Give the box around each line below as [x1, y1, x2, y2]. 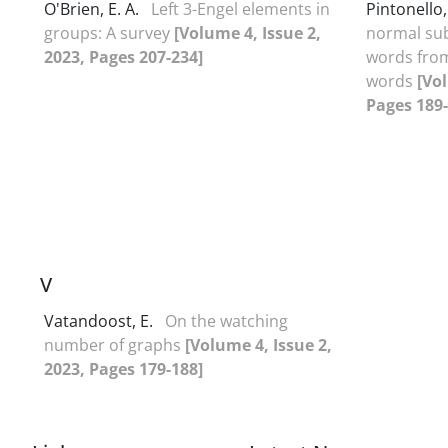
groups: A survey [44, 21, 174, 44]
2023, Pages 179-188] [44, 357, 203, 380]
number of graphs [44, 333, 185, 356]
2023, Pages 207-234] [44, 45, 203, 68]
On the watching [165, 309, 288, 332]
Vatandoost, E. [44, 309, 157, 332]
